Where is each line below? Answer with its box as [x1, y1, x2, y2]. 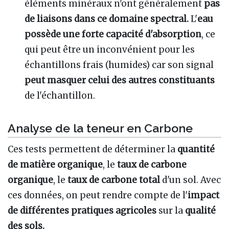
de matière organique [8, 159, 103, 170]
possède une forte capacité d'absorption [25, 28, 202, 40]
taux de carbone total [67, 174, 160, 186]
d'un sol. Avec [160, 174, 221, 186]
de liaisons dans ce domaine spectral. [25, 13, 189, 25]
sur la [156, 205, 185, 216]
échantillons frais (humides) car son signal [25, 59, 214, 71]
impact [188, 190, 219, 201]
